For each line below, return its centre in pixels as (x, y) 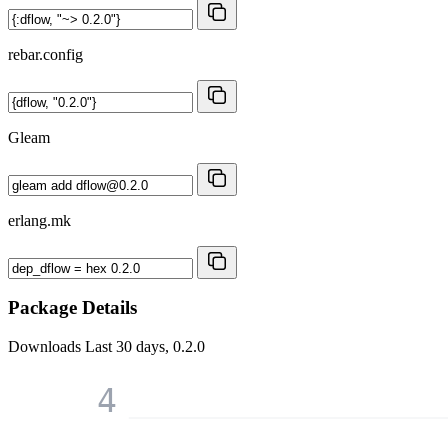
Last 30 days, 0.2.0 (145, 347)
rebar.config (45, 54)
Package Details (72, 308)
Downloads (46, 347)
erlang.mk (39, 220)
